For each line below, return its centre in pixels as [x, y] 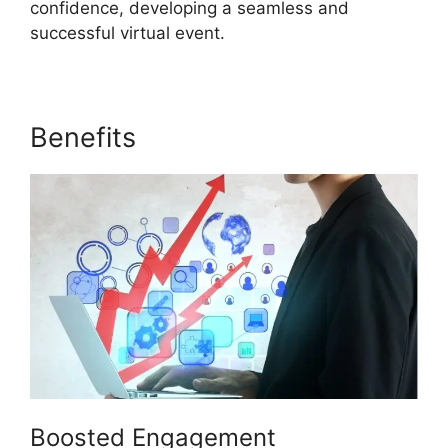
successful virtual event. [127, 33]
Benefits [87, 138]
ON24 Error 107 [242, 138]
